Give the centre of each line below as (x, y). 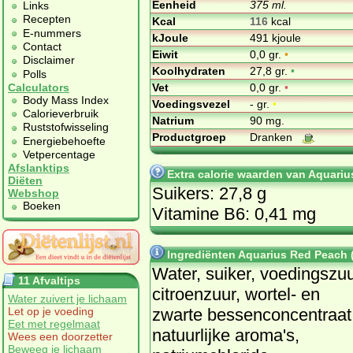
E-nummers (52, 33)
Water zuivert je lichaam (67, 298)
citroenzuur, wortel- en (236, 294)
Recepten (47, 19)
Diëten (25, 181)
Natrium (173, 120)
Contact (42, 46)
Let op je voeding (51, 311)
